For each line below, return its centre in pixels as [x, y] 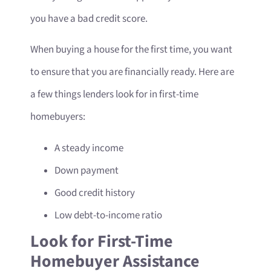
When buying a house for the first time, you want [131, 50]
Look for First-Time [102, 241]
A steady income [89, 148]
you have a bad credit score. [90, 18]
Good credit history [96, 193]
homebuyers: [59, 117]
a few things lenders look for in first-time [114, 95]
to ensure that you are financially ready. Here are [132, 72]
